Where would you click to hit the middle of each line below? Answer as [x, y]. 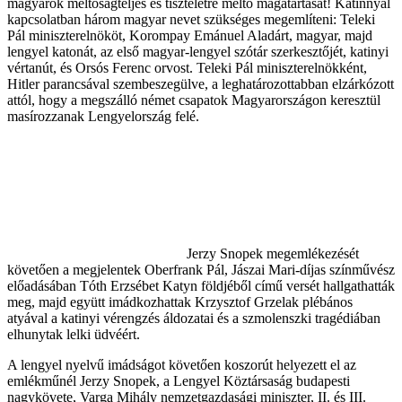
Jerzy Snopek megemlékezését [273, 253]
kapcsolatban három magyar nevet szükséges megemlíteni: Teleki [191, 19]
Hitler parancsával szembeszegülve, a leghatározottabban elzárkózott [201, 83]
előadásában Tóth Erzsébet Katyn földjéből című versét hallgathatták [201, 285]
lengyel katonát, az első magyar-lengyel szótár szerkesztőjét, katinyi [198, 51]
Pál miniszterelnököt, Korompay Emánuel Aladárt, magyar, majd [190, 35]
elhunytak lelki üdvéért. [74, 334]
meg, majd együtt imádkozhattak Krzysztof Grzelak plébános [180, 301]
